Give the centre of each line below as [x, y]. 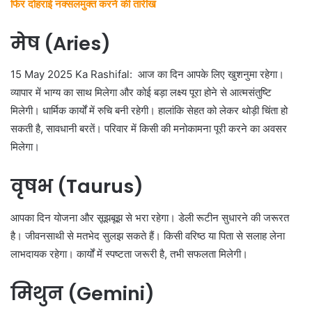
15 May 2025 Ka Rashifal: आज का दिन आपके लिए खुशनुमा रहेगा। [147, 75]
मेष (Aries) [61, 43]
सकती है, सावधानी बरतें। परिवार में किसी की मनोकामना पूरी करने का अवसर [149, 129]
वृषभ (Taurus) [77, 187]
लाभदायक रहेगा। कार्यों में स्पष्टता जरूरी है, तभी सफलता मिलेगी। [129, 253]
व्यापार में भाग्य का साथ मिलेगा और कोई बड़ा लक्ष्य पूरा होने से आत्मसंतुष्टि [141, 93]
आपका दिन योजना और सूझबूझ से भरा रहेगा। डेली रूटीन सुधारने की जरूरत [150, 217]
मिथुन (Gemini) [83, 293]
